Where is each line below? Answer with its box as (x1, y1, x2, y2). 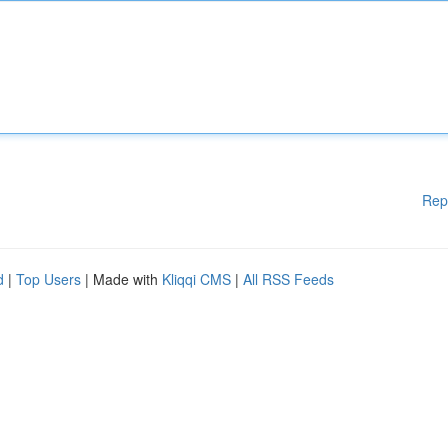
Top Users (16, 269, 81, 289)
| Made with (81, 269, 162, 289)
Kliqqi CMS (162, 269, 231, 289)
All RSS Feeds (243, 269, 334, 289)
